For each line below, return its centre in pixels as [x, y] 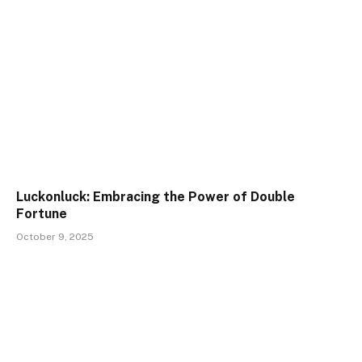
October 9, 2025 [55, 237]
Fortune [42, 214]
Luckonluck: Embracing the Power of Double [156, 197]
